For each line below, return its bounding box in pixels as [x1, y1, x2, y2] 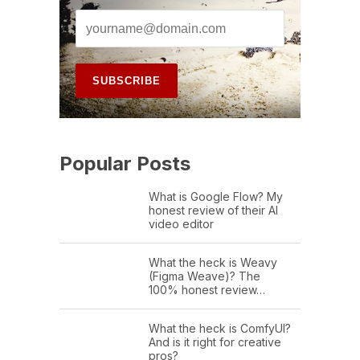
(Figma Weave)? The [149, 269, 260, 284]
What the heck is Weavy [149, 256, 277, 270]
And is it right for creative [149, 335, 281, 350]
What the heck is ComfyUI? [149, 321, 291, 336]
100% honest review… [149, 283, 265, 297]
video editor [149, 217, 214, 231]
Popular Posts [59, 152, 190, 176]
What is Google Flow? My [149, 190, 283, 204]
